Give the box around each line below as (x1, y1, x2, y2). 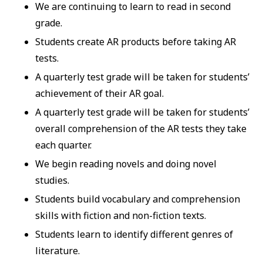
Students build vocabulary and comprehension (35, 192, 240, 205)
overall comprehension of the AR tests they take (35, 122, 247, 135)
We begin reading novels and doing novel (35, 157, 217, 170)
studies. (35, 173, 69, 187)
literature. (35, 244, 80, 257)
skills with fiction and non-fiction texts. (35, 208, 206, 222)
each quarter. (35, 138, 92, 151)
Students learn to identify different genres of (35, 227, 233, 241)
